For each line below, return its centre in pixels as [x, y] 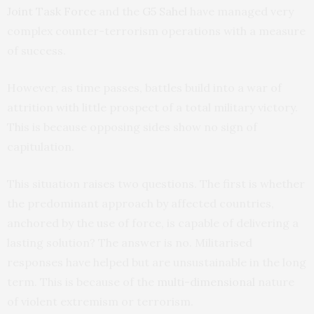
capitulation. [41, 146]
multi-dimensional [206, 281]
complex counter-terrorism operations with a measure [156, 30]
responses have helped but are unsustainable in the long [157, 262]
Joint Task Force [52, 11]
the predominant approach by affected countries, [141, 203]
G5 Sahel [165, 11]
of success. [36, 50]
